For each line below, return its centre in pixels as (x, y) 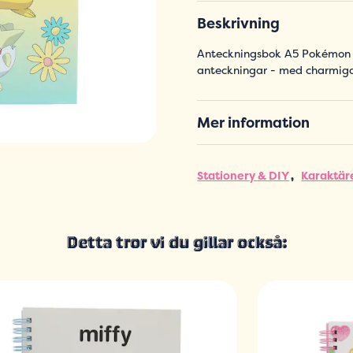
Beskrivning (239, 24)
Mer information (254, 123)
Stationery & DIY (243, 176)
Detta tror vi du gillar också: (176, 244)
